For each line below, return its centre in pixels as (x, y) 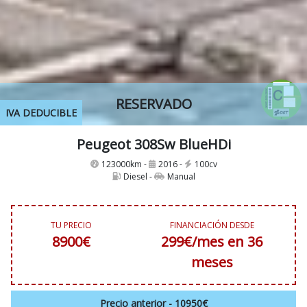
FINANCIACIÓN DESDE (212, 225)
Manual (181, 176)
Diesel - (138, 176)
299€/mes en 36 (212, 241)
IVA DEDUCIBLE (41, 112)
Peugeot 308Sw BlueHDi (153, 144)
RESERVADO (153, 103)
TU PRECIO (72, 225)
